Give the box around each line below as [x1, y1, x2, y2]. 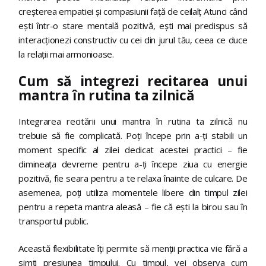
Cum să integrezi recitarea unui [18, 72, 248, 91]
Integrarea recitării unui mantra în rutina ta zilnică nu [18, 115, 248, 127]
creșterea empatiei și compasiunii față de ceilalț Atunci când [18, 5, 248, 17]
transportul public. [18, 214, 88, 227]
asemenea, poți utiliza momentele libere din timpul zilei [18, 186, 248, 198]
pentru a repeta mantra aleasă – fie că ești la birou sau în [18, 200, 248, 213]
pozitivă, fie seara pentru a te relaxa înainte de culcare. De [18, 172, 248, 184]
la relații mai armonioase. [18, 47, 114, 60]
